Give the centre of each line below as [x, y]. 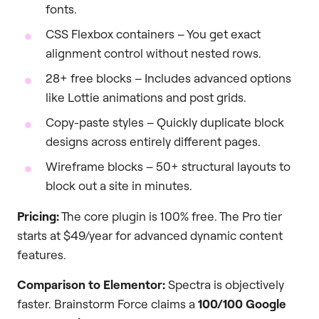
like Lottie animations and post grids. [146, 98]
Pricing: [38, 216]
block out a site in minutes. [119, 186]
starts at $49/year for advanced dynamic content [150, 236]
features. [42, 255]
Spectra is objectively [225, 284]
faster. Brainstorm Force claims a [108, 303]
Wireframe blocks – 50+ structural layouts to [168, 167]
